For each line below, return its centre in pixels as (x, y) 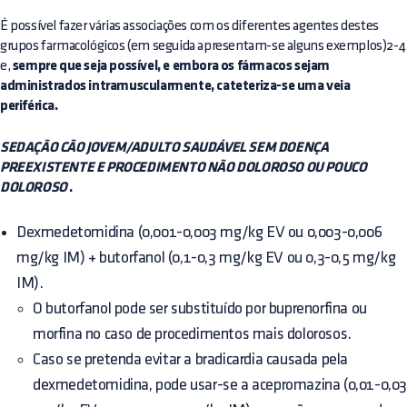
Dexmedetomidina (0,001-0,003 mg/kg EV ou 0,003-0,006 (199, 232)
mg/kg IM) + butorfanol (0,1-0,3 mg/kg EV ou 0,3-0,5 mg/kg (206, 257)
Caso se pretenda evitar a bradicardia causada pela (191, 359)
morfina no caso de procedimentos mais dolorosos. (192, 333)
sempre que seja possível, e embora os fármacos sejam (171, 66)
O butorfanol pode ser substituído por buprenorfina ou (200, 308)
